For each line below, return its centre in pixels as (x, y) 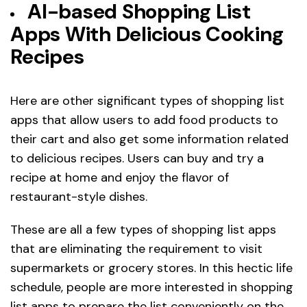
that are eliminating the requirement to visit (136, 249)
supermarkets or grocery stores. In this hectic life (151, 268)
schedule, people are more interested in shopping (152, 287)
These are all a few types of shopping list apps (143, 230)
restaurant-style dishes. (79, 197)
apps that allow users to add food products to (144, 120)
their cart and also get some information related (149, 139)
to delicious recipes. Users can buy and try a (137, 159)
